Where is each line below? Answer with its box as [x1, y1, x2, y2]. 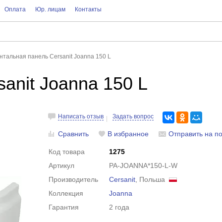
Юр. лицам [35, 6, 65, 13]
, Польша [135, 175, 169, 183]
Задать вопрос [112, 113, 154, 120]
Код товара [49, 148, 85, 156]
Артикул [49, 162, 75, 169]
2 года [109, 203, 130, 211]
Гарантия [49, 203, 79, 211]
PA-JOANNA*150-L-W [109, 162, 178, 169]
